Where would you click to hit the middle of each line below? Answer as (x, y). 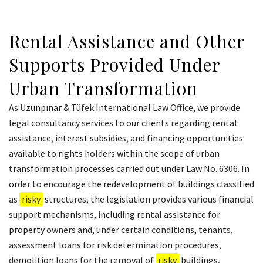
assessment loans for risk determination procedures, (115, 245)
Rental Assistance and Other (127, 41)
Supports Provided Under (114, 65)
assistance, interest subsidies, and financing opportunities (126, 138)
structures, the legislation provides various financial (148, 199)
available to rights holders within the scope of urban (114, 154)
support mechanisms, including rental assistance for (114, 215)
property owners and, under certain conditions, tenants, (121, 230)
